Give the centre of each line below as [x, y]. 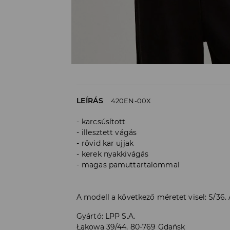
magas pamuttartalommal [131, 165]
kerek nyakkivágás [115, 154]
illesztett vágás [109, 132]
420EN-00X [131, 100]
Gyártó [89, 216]
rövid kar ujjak [108, 143]
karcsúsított [104, 121]
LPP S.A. [120, 216]
